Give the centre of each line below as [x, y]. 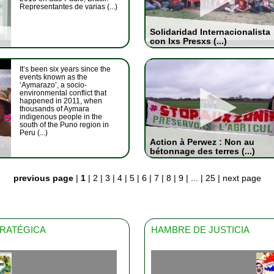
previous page [43, 178]
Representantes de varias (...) [68, 7]
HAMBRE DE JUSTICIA [200, 229]
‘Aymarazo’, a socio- [53, 85]
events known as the [54, 77]
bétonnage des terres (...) [202, 151]
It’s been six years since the [65, 69]
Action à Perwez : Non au [202, 142]
